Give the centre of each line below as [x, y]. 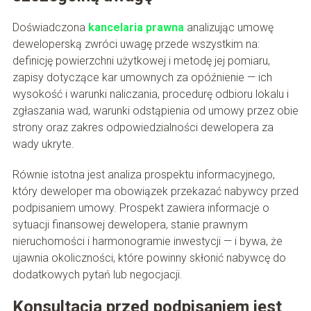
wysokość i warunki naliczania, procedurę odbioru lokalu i [150, 94]
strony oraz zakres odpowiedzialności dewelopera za [143, 128]
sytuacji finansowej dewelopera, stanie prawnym [130, 225]
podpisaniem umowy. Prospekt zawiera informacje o [141, 208]
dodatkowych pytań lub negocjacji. [97, 275]
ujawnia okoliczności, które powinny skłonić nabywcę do [149, 258]
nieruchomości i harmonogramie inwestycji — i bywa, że [147, 242]
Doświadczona [50, 28]
